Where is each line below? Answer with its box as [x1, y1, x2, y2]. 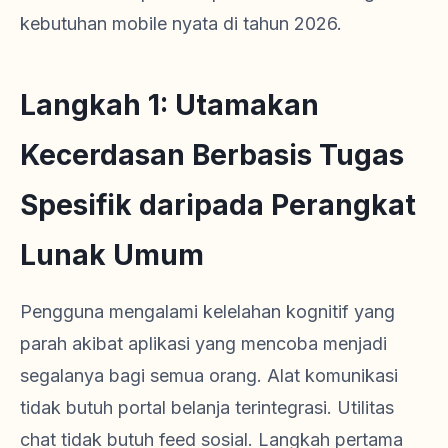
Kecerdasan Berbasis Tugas [20, 137, 404, 172]
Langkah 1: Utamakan [20, 87, 319, 122]
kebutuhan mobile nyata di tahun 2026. [20, 12, 342, 34]
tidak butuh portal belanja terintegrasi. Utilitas [20, 396, 394, 418]
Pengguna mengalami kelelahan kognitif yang [20, 300, 395, 322]
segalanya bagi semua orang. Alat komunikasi [20, 364, 398, 386]
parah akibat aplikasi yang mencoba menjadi [20, 332, 387, 354]
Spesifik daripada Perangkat [20, 187, 416, 222]
